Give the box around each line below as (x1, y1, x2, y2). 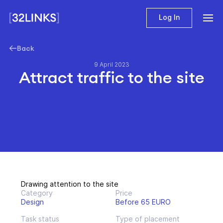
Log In (159, 13, 180, 21)
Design (21, 198, 44, 206)
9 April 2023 (94, 61, 129, 68)
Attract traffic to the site (18, 67, 205, 88)
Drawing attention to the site (21, 180, 118, 188)
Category (21, 189, 53, 197)
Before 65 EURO (115, 198, 171, 206)
